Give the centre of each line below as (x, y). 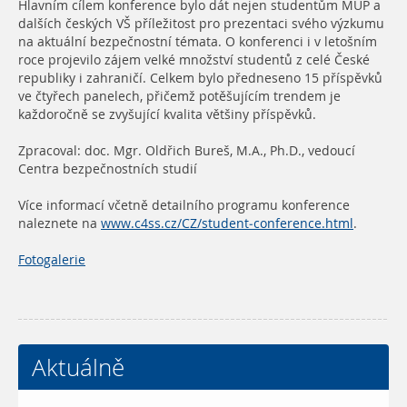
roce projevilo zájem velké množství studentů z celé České (194, 60)
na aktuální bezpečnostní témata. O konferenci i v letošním (198, 42)
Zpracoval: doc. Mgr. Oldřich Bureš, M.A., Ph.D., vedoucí (187, 151)
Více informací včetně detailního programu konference (184, 205)
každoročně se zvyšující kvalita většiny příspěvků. (167, 114)
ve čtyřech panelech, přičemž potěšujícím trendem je (179, 96)
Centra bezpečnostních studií (108, 169)
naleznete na (60, 223)
